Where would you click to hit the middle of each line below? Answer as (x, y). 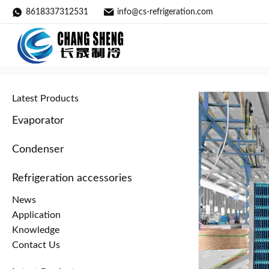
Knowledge (36, 230)
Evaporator (38, 120)
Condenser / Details (174, 61)
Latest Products (45, 98)
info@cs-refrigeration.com (165, 12)
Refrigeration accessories (72, 178)
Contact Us (36, 245)
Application (36, 215)
